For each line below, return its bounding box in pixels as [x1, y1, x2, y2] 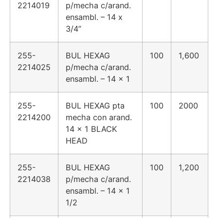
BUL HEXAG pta [66, 101, 125, 111]
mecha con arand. [66, 112, 132, 123]
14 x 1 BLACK [66, 124, 117, 134]
